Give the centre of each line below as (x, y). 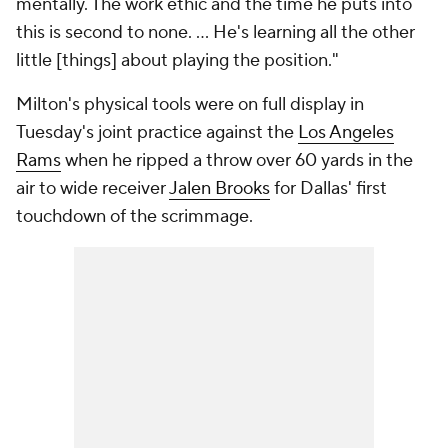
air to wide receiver (92, 188)
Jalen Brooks (219, 188)
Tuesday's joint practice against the (157, 132)
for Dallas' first (328, 188)
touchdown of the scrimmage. (136, 216)
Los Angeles (346, 132)
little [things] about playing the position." (177, 60)
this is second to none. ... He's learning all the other (215, 32)
